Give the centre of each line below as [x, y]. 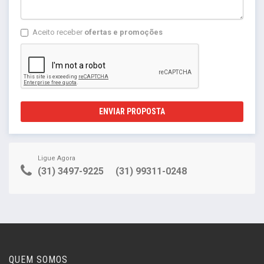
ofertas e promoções [123, 32]
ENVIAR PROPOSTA [132, 111]
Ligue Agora [57, 158]
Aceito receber [58, 32]
